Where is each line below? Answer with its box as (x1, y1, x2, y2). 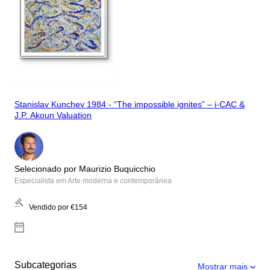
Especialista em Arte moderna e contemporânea (14, 176, 172, 185)
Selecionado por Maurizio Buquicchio (14, 163, 155, 174)
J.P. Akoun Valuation (14, 110, 92, 121)
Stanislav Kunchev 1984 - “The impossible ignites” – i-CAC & (14, 99, 245, 110)
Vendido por (29, 202, 69, 212)
